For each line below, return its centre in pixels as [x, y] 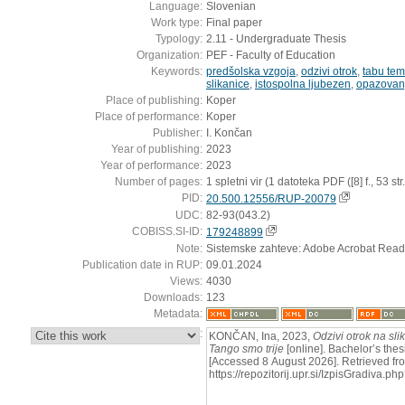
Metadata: [178, 313]
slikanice [228, 84]
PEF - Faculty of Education [271, 55]
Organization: [170, 55]
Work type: [177, 22]
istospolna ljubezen [303, 84]
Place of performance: [149, 116]
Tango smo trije [246, 348]
